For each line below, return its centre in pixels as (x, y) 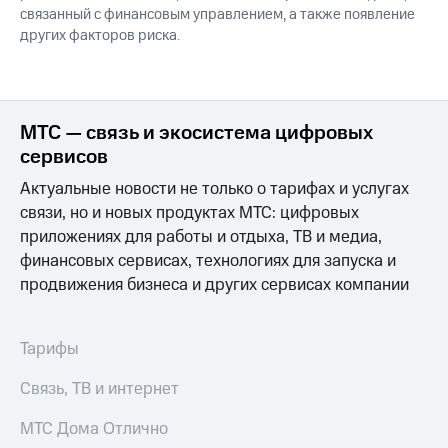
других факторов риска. (100, 36)
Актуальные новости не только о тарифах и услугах (214, 189)
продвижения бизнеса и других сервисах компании (214, 285)
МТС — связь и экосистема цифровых (196, 133)
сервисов (64, 157)
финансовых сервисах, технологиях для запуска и (208, 261)
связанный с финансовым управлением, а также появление (217, 15)
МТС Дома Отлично (94, 429)
